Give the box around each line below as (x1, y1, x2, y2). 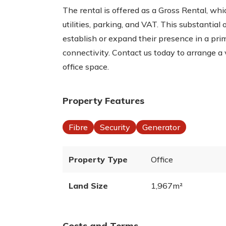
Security (100, 122, 130, 132)
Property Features (63, 95, 144, 106)
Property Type (69, 154, 128, 164)
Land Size (69, 181, 108, 191)
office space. (63, 62, 109, 72)
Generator (142, 122, 180, 132)
